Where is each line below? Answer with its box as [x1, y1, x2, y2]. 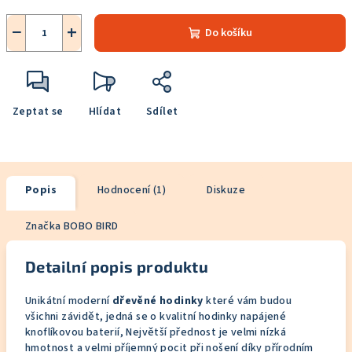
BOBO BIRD [60, 218, 119, 234]
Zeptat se [13, 104, 64, 119]
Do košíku [204, 25, 252, 41]
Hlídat [88, 104, 122, 119]
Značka [25, 218, 61, 234]
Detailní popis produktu [25, 257, 209, 276]
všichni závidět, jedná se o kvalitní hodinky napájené [25, 309, 287, 324]
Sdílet [146, 104, 178, 119]
